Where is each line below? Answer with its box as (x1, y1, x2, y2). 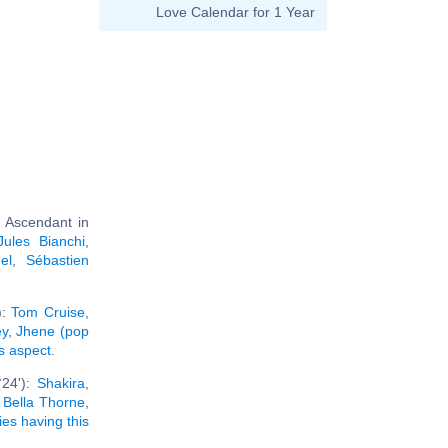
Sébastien (26, 251, 89, 268)
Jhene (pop (16, 322, 90, 339)
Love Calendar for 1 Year (156, 4, 315, 20)
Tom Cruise (11, 303, 86, 320)
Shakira (37, 374, 85, 391)
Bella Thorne (2, 393, 86, 410)
